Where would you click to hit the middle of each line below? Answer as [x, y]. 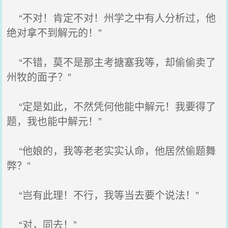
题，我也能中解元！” [54, 121]
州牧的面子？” [39, 77]
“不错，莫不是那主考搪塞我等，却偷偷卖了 [111, 62]
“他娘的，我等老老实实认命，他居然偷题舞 [111, 150]
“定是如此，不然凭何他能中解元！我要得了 [111, 106]
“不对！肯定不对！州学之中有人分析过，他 [111, 18]
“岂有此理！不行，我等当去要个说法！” [103, 195]
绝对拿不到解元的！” [54, 32]
